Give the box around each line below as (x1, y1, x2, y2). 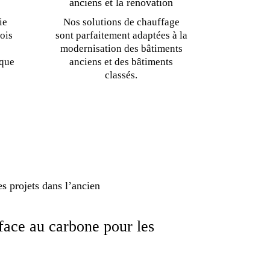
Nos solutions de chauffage (63, 16, 180, 28)
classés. (105, 69, 138, 81)
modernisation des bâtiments (60, 42, 183, 54)
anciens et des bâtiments (69, 55, 174, 67)
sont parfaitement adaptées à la (55, 29, 187, 41)
